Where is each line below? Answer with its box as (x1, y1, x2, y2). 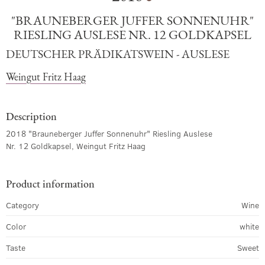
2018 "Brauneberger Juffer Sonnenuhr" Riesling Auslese (6, 128, 212, 139)
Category (6, 199, 39, 211)
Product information (6, 177, 95, 190)
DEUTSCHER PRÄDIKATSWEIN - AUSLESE (6, 46, 230, 62)
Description (6, 109, 57, 123)
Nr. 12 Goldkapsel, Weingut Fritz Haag (6, 140, 146, 151)
